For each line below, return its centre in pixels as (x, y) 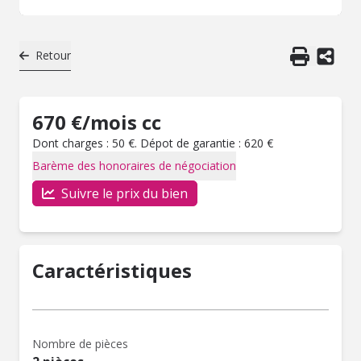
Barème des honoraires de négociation (134, 166)
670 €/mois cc (97, 122)
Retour (54, 55)
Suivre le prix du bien (124, 193)
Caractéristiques (112, 270)
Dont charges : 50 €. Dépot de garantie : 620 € (153, 143)
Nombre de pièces (80, 344)
